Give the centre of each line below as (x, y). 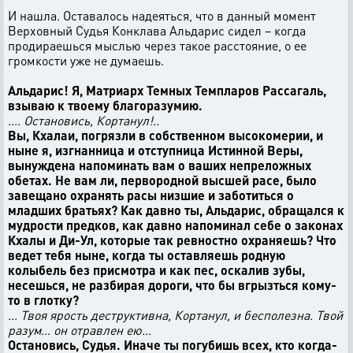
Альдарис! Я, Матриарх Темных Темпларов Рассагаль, (167, 90)
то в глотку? (43, 300)
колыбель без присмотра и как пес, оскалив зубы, (156, 270)
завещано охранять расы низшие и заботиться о (151, 195)
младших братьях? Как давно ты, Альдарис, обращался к (176, 210)
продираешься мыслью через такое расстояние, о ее (157, 45)
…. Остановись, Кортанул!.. (84, 120)
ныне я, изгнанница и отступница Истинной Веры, (155, 150)
